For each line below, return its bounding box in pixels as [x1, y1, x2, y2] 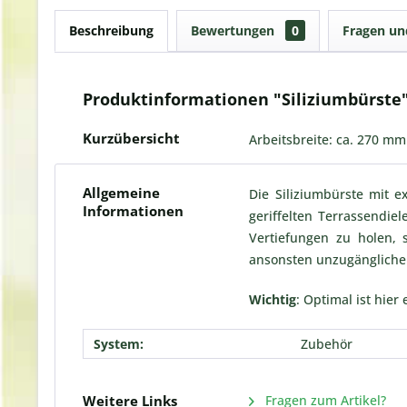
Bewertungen [191, 22, 278, 39]
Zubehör [301, 335, 352, 352]
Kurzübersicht [83, 129, 180, 147]
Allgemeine [83, 184, 160, 202]
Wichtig [249, 291, 297, 308]
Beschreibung [69, 22, 154, 39]
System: [94, 335, 144, 352]
